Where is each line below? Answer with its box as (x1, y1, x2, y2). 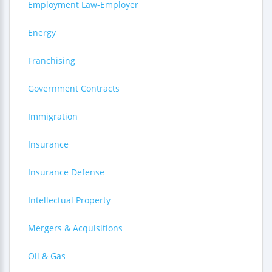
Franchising (28, 55, 75, 66)
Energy (28, 27, 56, 38)
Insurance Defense (28, 166, 104, 178)
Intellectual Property (28, 194, 110, 206)
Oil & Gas (28, 250, 66, 262)
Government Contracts (28, 83, 120, 94)
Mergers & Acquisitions (28, 222, 123, 234)
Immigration (28, 110, 78, 122)
